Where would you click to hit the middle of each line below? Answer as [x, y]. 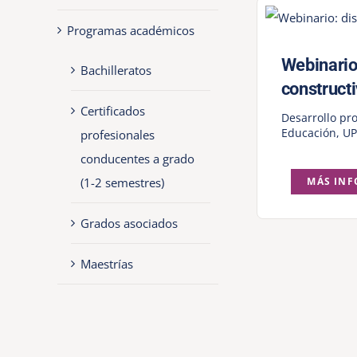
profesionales [117, 134]
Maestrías [106, 263]
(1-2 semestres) [122, 182]
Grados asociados [129, 223]
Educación [308, 133]
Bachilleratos [116, 70]
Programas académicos [130, 30]
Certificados [112, 110]
